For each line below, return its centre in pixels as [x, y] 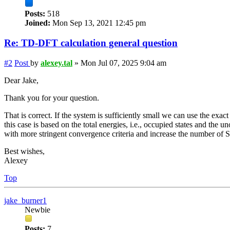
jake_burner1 [25, 200]
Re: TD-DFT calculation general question [91, 43]
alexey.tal [56, 63]
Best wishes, [24, 151]
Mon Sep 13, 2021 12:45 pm [98, 23]
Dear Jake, [21, 80]
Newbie [37, 209]
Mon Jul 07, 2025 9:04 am [123, 63]
